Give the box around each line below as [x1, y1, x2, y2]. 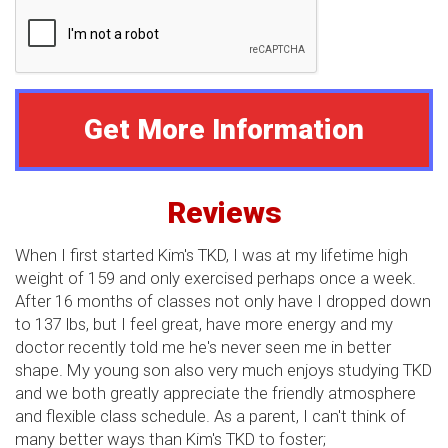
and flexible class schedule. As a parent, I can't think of [15, 405, 406, 426]
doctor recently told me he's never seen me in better [15, 336, 391, 357]
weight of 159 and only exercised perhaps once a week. [15, 267, 416, 288]
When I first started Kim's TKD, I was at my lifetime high [15, 244, 408, 265]
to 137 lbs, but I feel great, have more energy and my [15, 313, 393, 334]
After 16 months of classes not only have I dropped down [15, 290, 431, 311]
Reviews [166, 194, 282, 230]
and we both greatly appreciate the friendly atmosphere [15, 382, 416, 403]
